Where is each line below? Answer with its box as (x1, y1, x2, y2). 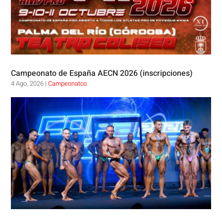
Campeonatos (48, 78, 88, 88)
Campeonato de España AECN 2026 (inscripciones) (11, 67, 193, 79)
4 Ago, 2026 (11, 78, 44, 88)
